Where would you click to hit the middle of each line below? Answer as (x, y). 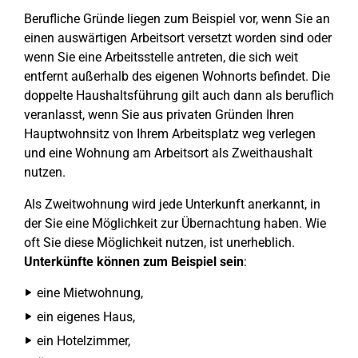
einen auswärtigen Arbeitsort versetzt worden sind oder (178, 38)
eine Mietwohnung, (90, 293)
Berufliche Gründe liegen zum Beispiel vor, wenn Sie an (177, 19)
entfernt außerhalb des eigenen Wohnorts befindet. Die (177, 76)
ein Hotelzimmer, (84, 341)
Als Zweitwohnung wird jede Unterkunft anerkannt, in (172, 204)
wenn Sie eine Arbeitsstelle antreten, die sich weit (161, 57)
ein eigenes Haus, (86, 317)
